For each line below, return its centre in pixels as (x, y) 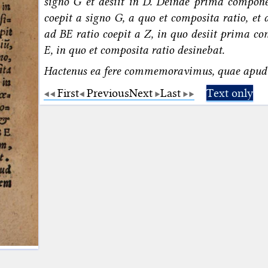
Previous (108, 93)
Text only (230, 93)
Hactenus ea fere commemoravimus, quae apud (155, 71)
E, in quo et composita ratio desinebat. (134, 50)
